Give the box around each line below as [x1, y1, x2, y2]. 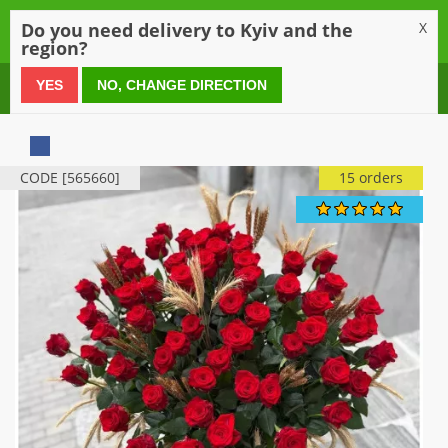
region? [21, 36, 88, 60]
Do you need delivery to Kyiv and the [21, 18, 353, 42]
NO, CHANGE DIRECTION [97, 77, 267, 93]
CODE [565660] [20, 168, 120, 187]
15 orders [339, 168, 403, 187]
